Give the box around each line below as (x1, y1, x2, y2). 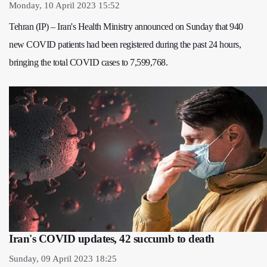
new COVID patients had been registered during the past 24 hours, (9, 39, 241, 50)
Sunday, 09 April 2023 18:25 (9, 254, 117, 264)
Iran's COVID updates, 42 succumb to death (9, 232, 215, 246)
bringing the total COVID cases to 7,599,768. (9, 57, 167, 68)
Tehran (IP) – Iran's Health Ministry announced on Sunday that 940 (9, 21, 243, 32)
